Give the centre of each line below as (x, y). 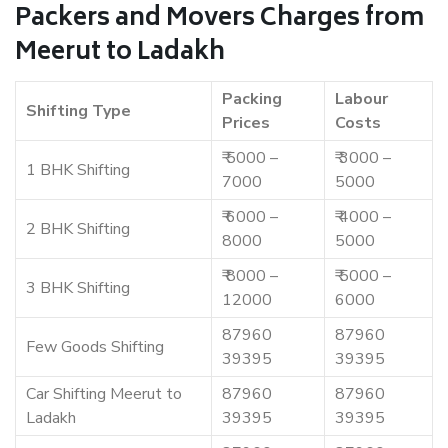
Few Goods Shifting (95, 347)
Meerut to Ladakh (120, 54)
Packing (252, 99)
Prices (246, 123)
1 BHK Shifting (78, 170)
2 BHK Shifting (78, 229)
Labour (361, 99)
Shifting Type (78, 111)
